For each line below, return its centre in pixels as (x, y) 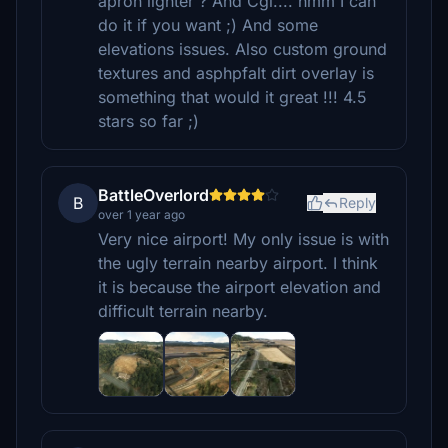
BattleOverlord (153, 195)
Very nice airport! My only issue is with (243, 239)
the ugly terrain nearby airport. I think (238, 263)
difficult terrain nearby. (183, 311)
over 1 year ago (141, 214)
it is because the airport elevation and (239, 287)
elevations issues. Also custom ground (242, 49)
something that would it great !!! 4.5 (232, 97)
